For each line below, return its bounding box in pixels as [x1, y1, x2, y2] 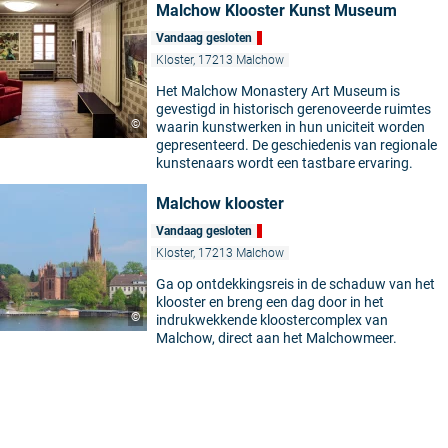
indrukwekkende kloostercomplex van [156, 312, 388, 329]
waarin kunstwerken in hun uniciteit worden [156, 119, 425, 136]
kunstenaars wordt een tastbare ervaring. [156, 155, 413, 172]
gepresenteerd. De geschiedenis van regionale [156, 137, 437, 154]
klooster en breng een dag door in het [156, 294, 384, 311]
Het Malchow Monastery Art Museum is [156, 83, 400, 100]
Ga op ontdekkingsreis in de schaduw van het [156, 276, 435, 293]
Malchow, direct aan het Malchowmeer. [156, 330, 397, 347]
